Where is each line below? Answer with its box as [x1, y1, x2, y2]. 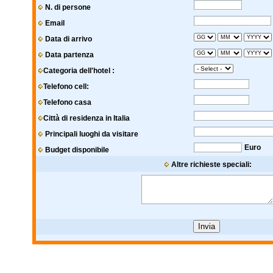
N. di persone [43, 3, 91, 12]
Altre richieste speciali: [169, 160, 252, 169]
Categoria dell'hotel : [43, 66, 115, 75]
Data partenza [44, 51, 94, 59]
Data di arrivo [44, 35, 92, 43]
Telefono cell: [43, 82, 89, 91]
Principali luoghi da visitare [43, 130, 138, 138]
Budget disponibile [44, 146, 109, 154]
